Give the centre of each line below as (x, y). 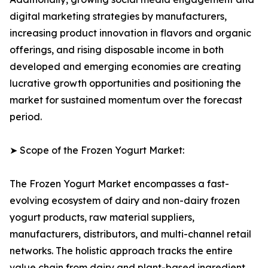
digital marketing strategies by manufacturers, (118, 16)
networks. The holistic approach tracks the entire (121, 251)
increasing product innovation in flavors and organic (130, 33)
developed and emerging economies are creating (125, 67)
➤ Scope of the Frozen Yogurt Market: (97, 150)
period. (26, 117)
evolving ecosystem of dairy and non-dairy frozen (125, 201)
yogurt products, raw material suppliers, (102, 217)
